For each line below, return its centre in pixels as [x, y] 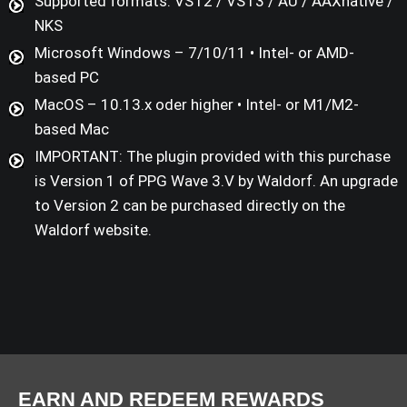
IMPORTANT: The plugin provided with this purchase [213, 157]
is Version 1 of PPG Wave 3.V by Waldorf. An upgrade [216, 181]
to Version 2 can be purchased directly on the [190, 206]
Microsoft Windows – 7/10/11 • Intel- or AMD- [194, 53]
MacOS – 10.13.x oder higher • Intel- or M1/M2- [197, 105]
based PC [67, 78]
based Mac [72, 129]
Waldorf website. [93, 230]
